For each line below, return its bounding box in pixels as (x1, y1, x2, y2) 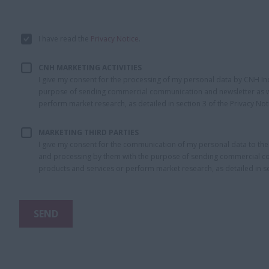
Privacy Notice (91, 34, 139, 44)
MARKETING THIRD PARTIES (38, 127, 139, 138)
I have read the (38, 34, 91, 44)
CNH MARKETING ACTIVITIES (38, 62, 142, 73)
